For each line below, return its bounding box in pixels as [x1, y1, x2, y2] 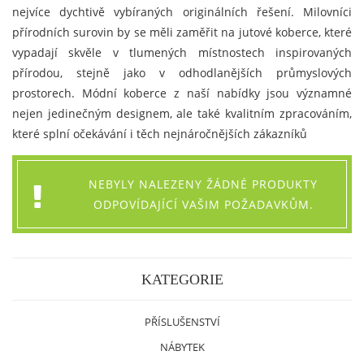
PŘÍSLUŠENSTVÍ [144, 314, 220, 329]
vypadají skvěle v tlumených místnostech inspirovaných [12, 45, 352, 60]
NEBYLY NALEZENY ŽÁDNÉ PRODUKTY [89, 176, 318, 192]
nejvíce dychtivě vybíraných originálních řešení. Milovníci [12, 4, 352, 19]
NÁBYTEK [159, 340, 205, 354]
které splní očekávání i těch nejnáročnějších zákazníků [12, 126, 307, 141]
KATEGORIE [141, 271, 223, 288]
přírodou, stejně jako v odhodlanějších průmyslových [12, 65, 352, 80]
